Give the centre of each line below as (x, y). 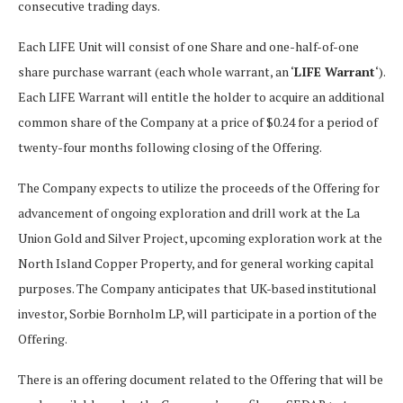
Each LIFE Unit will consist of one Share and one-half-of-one (188, 46)
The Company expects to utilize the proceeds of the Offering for (199, 187)
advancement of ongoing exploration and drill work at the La (189, 212)
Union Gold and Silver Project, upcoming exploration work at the (200, 237)
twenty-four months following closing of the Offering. (170, 147)
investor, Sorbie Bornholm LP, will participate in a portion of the (197, 313)
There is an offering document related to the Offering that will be (201, 379)
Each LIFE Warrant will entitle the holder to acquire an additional (201, 96)
